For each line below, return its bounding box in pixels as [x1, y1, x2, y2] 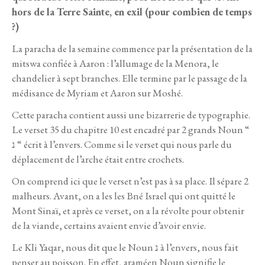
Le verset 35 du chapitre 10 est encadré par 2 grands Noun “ [12, 123, 250, 137]
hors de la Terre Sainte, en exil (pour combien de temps [12, 5, 252, 18]
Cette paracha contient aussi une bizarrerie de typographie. [12, 108, 250, 122]
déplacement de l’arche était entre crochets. [12, 153, 184, 166]
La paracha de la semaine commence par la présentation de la [12, 42, 253, 56]
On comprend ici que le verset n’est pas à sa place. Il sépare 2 [12, 174, 248, 188]
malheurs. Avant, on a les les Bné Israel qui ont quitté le [12, 189, 235, 203]
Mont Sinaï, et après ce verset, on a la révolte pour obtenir [12, 204, 244, 218]
